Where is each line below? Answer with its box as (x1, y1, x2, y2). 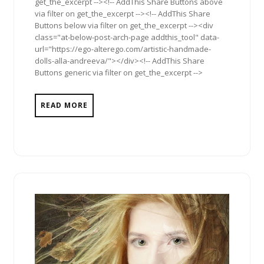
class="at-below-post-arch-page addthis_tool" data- (35, 32, 219, 43)
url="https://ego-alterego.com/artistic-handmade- (35, 44, 211, 55)
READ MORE (41, 100, 88, 111)
